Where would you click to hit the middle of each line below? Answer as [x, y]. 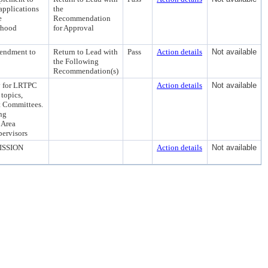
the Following [76, 61]
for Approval [74, 28]
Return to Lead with [86, 52]
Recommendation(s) [86, 71]
